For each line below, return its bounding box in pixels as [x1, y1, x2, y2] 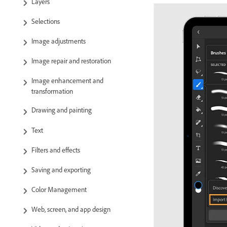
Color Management [31, 185, 87, 195]
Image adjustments [31, 36, 86, 46]
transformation [31, 87, 73, 96]
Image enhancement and [31, 77, 103, 86]
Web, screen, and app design [31, 205, 110, 214]
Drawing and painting [31, 106, 92, 115]
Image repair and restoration [31, 57, 111, 66]
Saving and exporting [31, 165, 91, 174]
